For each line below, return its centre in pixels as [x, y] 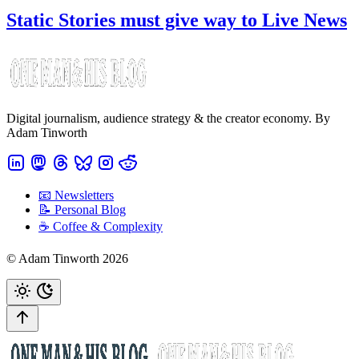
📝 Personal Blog [82, 209]
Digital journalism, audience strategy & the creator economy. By [168, 118]
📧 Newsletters [76, 195]
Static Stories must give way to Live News [177, 20]
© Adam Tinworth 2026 [67, 258]
